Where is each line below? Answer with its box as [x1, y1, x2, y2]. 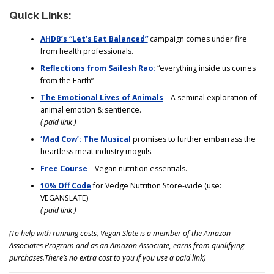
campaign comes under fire [147, 33, 247, 44]
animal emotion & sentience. [40, 104, 141, 115]
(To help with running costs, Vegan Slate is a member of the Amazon [9, 228, 231, 239]
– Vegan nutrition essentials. [87, 163, 187, 174]
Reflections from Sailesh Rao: [40, 62, 155, 73]
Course [59, 163, 87, 174]
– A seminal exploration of [163, 92, 257, 103]
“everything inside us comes [155, 62, 256, 73]
